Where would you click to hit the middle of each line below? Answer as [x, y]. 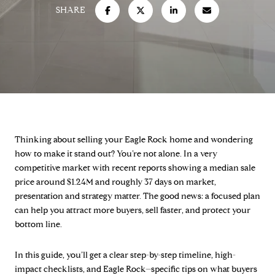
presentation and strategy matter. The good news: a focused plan [137, 196]
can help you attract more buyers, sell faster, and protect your [133, 210]
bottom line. [38, 224]
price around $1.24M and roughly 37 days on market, [115, 182]
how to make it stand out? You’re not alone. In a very [116, 154]
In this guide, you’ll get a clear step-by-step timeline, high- [125, 255]
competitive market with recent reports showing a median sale [135, 168]
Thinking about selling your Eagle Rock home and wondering [134, 140]
